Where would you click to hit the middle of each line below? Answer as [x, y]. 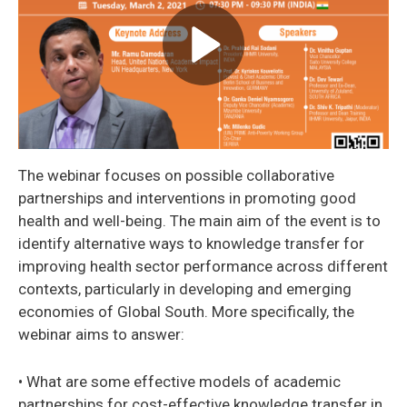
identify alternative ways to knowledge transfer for [191, 243]
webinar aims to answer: [101, 334]
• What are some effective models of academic [179, 381]
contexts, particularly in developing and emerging [185, 288]
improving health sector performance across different [203, 266]
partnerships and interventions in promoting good [187, 198]
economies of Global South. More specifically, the [186, 311]
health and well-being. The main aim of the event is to [199, 220]
